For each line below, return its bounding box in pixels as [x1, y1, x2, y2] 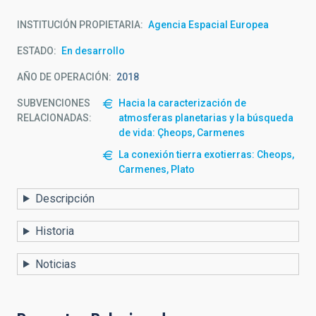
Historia [35, 224, 74, 238]
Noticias [35, 257, 76, 271]
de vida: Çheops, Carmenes [119, 126, 245, 138]
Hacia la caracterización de [119, 97, 246, 109]
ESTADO [17, 44, 54, 56]
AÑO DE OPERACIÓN [17, 71, 109, 83]
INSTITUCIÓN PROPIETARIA [17, 18, 140, 30]
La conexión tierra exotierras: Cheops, [119, 148, 294, 160]
